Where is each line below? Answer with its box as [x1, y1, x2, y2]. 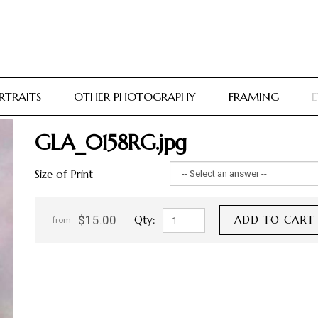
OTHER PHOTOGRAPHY [73, 89, 196, 104]
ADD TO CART [234, 213, 314, 226]
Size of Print [35, 168, 93, 181]
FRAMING [228, 89, 279, 104]
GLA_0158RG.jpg [35, 129, 187, 155]
